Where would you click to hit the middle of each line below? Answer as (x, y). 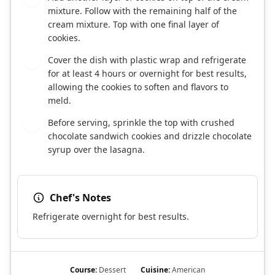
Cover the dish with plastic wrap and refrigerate (147, 60)
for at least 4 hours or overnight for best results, (147, 74)
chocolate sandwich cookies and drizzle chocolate (150, 136)
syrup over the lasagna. (96, 150)
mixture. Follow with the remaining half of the (142, 11)
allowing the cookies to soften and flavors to (138, 87)
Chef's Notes (80, 198)
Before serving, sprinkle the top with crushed (141, 123)
